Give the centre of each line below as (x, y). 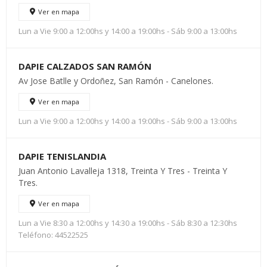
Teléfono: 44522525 (53, 235)
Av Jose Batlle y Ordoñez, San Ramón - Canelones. (116, 81)
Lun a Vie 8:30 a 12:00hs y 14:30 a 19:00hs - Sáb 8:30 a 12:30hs (128, 223)
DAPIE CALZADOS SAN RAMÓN (85, 66)
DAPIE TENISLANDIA (62, 156)
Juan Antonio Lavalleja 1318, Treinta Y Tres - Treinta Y (123, 171)
